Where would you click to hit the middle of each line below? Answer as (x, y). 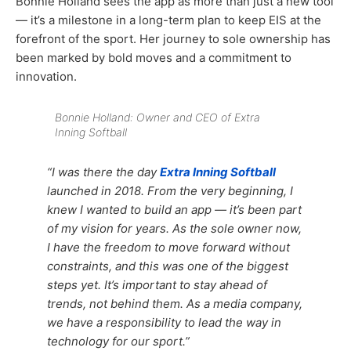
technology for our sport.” (118, 341)
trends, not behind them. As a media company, (175, 303)
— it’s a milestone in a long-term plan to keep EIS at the (168, 20)
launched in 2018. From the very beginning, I (170, 190)
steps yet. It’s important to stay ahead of (157, 284)
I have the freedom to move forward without (168, 247)
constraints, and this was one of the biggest (168, 266)
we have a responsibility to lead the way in (164, 322)
